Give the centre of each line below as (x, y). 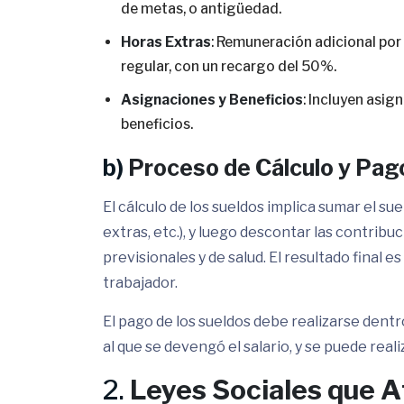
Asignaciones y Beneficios (212, 100)
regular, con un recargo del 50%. (229, 66)
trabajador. (140, 283)
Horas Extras (166, 42)
